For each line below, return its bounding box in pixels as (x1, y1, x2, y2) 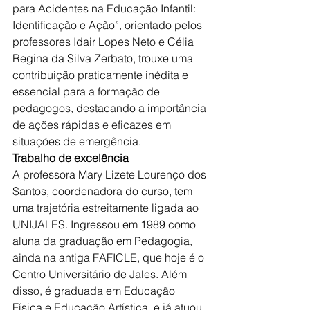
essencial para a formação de (12, 84, 163, 98)
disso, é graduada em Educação (12, 284, 178, 298)
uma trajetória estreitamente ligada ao (12, 201, 201, 215)
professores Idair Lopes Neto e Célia (12, 35, 197, 48)
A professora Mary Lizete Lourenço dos (12, 167, 209, 181)
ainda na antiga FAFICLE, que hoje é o (12, 250, 207, 264)
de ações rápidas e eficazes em (12, 118, 174, 131)
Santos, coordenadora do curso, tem (12, 184, 195, 198)
